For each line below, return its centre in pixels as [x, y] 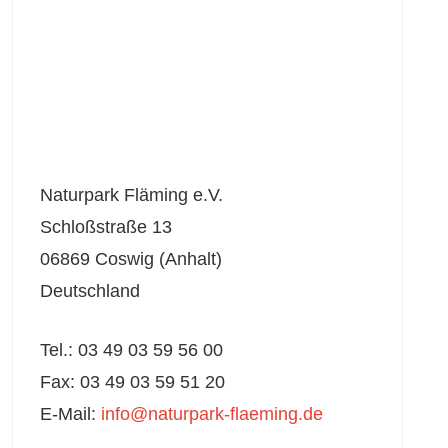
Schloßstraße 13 [105, 227]
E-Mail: [70, 414]
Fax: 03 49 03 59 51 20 [132, 382]
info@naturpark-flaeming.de [211, 414]
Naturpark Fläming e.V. [131, 195]
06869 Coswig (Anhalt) [130, 259]
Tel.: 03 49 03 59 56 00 [131, 350]
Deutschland [89, 291]
